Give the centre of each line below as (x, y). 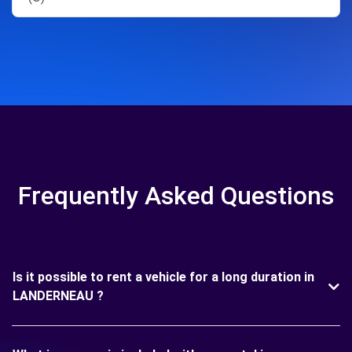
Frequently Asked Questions (176, 196)
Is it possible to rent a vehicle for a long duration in (163, 277)
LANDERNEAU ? (58, 296)
